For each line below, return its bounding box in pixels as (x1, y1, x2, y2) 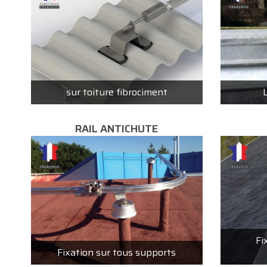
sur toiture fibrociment (66, 85, 167, 100)
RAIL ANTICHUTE (75, 120, 159, 138)
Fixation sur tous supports (57, 244, 176, 260)
